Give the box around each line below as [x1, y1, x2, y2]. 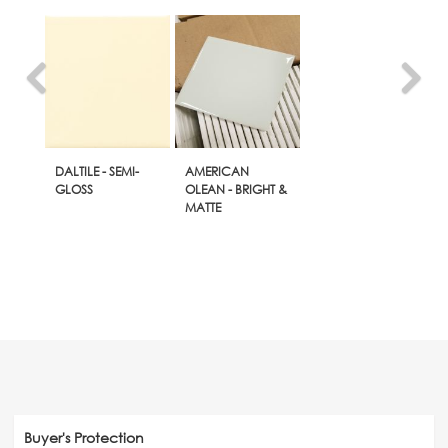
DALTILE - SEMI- [54, 162, 139, 180]
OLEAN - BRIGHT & [184, 180, 287, 198]
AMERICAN [184, 162, 249, 180]
